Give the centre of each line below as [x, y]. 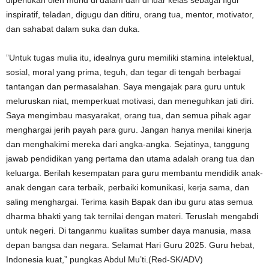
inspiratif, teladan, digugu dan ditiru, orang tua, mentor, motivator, [130, 14]
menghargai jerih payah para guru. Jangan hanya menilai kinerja [129, 130]
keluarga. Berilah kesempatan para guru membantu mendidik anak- [134, 173]
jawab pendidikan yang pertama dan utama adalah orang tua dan [130, 159]
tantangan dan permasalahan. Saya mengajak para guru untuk [125, 86]
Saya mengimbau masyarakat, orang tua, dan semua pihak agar [128, 115]
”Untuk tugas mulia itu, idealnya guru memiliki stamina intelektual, [130, 58]
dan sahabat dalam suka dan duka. [73, 29]
